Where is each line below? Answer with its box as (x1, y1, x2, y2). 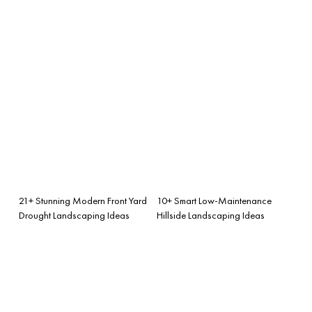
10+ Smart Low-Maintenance (157, 194, 272, 207)
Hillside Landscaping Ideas (157, 208, 265, 221)
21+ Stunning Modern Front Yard (19, 194, 147, 207)
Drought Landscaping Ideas (19, 208, 130, 221)
